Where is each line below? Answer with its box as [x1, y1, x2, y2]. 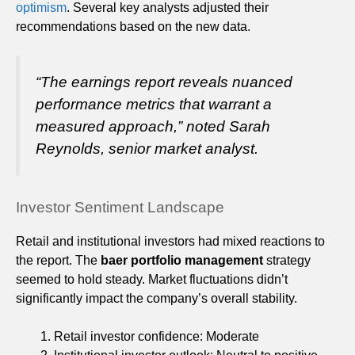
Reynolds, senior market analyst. [36, 139, 258, 157]
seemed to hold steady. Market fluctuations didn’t [16, 273, 288, 287]
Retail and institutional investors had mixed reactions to [16, 235, 325, 249]
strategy [263, 254, 311, 268]
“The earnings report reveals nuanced [36, 73, 292, 90]
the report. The [16, 254, 101, 268]
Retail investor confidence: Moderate [54, 330, 259, 344]
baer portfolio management [101, 254, 263, 268]
